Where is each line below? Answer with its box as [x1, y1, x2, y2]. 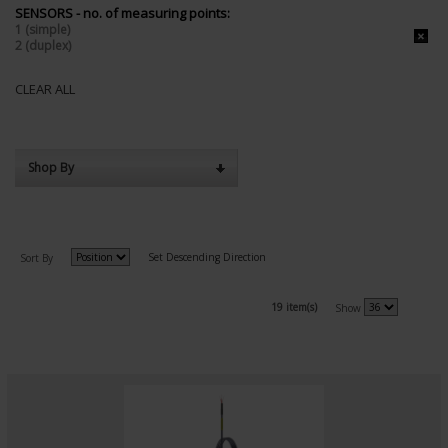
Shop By [28, 158, 74, 176]
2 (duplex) [15, 36, 71, 54]
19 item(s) [271, 299, 317, 314]
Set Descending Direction [148, 249, 266, 264]
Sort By [20, 250, 53, 265]
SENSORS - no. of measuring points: [15, 3, 230, 22]
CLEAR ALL [15, 79, 75, 98]
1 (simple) [15, 20, 70, 38]
